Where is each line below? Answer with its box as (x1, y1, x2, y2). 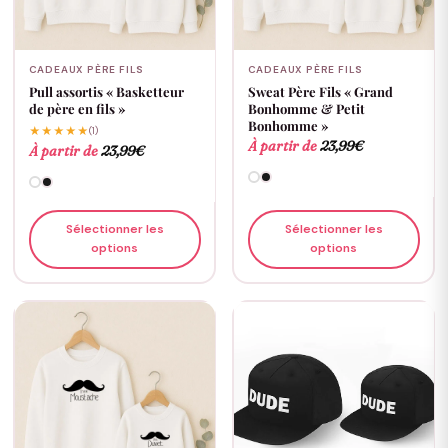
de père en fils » (28, 99, 125, 117)
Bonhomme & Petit (247, 99, 365, 117)
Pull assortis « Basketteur (28, 82, 184, 100)
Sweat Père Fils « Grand (247, 82, 393, 100)
